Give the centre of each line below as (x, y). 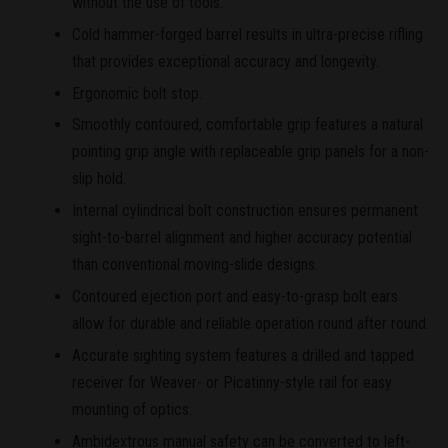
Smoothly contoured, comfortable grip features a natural (247, 125)
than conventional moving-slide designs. (195, 265)
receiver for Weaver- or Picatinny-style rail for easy (232, 382)
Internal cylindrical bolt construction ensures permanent (245, 211)
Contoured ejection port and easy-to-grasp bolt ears (235, 296)
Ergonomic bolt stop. (137, 93)
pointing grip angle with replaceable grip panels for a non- (250, 152)
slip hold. (99, 179)
